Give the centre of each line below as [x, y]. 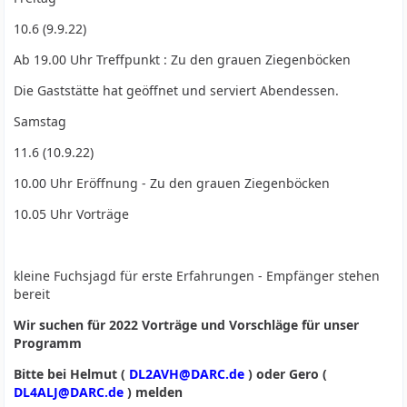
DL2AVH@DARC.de [187, 374]
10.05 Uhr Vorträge [72, 214]
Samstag [40, 121]
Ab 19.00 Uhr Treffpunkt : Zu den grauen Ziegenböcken [183, 60]
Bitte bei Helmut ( [72, 374]
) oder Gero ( [286, 374]
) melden [154, 392]
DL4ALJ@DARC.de [69, 392]
